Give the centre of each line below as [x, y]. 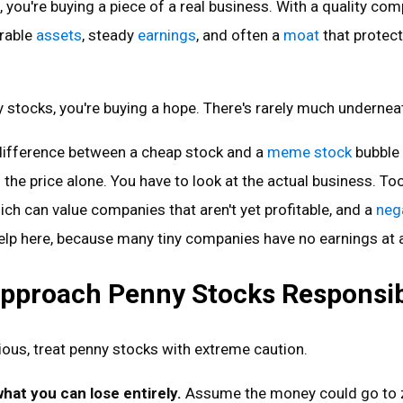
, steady [109, 35]
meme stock [309, 152]
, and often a [239, 35]
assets [58, 35]
